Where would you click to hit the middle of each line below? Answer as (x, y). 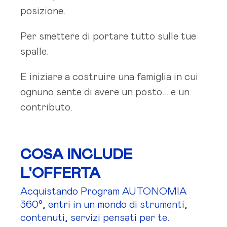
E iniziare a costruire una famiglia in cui (109, 77)
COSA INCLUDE (76, 155)
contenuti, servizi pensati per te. (95, 218)
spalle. (35, 52)
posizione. (43, 11)
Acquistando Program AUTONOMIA (103, 192)
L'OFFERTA (60, 174)
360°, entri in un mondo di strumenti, (104, 205)
